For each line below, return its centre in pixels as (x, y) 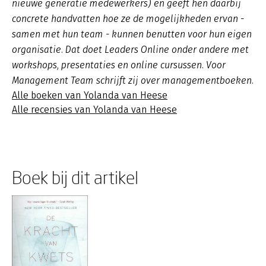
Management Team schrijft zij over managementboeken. (133, 80)
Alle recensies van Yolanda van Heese (94, 110)
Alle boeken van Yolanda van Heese (90, 95)
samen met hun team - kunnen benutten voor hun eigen (132, 34)
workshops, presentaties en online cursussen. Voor (119, 65)
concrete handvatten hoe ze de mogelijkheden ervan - (128, 19)
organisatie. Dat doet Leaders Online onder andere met (130, 50)
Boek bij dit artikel (75, 177)
